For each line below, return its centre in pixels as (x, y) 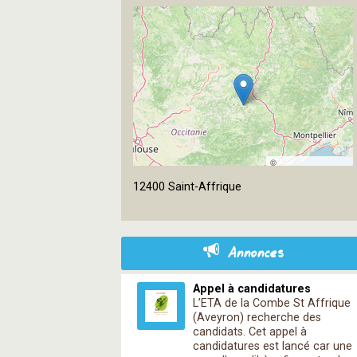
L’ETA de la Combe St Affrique (272, 303)
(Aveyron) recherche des (257, 318)
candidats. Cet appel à (250, 332)
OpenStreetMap (310, 179)
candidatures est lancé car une (273, 346)
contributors (292, 200)
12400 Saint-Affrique (187, 187)
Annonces (255, 254)
